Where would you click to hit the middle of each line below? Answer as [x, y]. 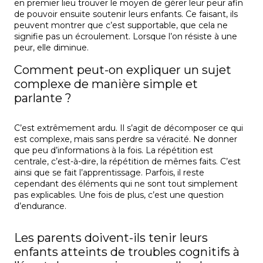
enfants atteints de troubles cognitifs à [127, 252]
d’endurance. [40, 206]
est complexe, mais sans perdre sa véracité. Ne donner [126, 139]
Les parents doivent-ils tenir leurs [111, 238]
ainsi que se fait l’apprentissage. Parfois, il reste [109, 173]
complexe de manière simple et [106, 84]
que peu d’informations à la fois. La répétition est [114, 151]
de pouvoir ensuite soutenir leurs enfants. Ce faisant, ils [126, 14]
